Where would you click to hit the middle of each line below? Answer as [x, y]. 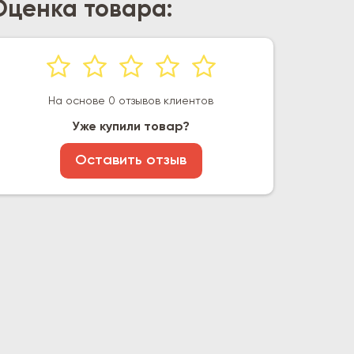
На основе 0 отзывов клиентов [131, 101]
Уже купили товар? [131, 127]
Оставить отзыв [131, 160]
